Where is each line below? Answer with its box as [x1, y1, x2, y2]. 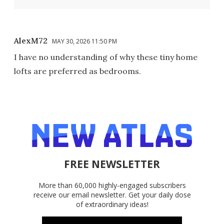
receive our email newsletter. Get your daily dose [33, 190, 191, 200]
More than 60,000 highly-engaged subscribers [38, 180, 186, 190]
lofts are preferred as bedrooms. [14, 66, 141, 76]
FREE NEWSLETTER [64, 157, 160, 171]
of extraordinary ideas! [75, 199, 148, 209]
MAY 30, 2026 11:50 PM [52, 37, 117, 46]
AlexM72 [14, 35, 47, 46]
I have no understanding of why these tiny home [14, 52, 197, 62]
